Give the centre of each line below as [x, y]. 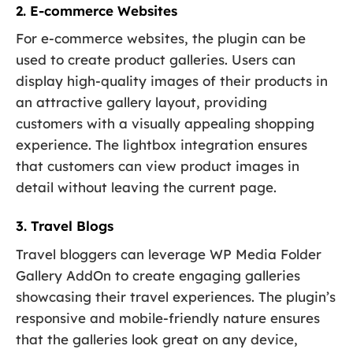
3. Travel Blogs [65, 226]
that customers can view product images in [158, 166]
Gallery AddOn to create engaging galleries [158, 275]
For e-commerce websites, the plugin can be [161, 39]
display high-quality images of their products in [172, 81]
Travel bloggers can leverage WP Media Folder [169, 254]
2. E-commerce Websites [97, 10]
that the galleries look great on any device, [157, 339]
